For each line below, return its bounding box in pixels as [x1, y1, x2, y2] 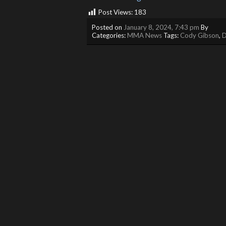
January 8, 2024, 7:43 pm [124, 23, 199, 31]
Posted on [92, 23, 124, 31]
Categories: [92, 31, 127, 39]
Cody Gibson [180, 31, 219, 39]
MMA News [127, 31, 162, 39]
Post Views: [98, 8, 133, 17]
